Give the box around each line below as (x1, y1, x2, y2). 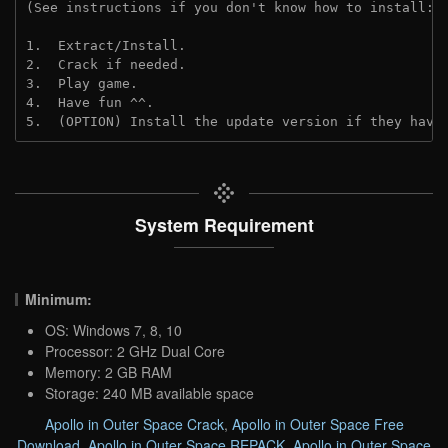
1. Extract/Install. (26, 37, 186, 53)
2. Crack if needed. (26, 56, 186, 72)
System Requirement (134, 211, 314, 237)
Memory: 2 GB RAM (45, 361, 172, 382)
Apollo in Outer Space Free (231, 413, 404, 434)
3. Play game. (26, 75, 138, 91)
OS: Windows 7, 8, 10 (45, 319, 182, 340)
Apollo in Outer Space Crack (44, 413, 224, 434)
